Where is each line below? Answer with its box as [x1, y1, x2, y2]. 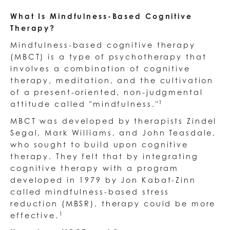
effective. [10, 211, 59, 220]
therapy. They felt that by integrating [10, 152, 199, 161]
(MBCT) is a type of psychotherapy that [10, 52, 207, 62]
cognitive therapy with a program [10, 164, 179, 173]
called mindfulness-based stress [10, 187, 170, 197]
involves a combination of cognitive [10, 64, 190, 73]
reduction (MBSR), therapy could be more [10, 199, 216, 208]
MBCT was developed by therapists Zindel [10, 117, 217, 126]
